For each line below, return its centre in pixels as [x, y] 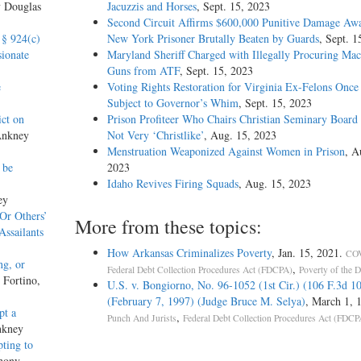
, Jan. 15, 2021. [308, 253]
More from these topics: [168, 227]
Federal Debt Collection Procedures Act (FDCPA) [199, 270]
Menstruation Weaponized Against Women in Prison [226, 151]
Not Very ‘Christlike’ [155, 135]
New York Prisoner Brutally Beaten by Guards [213, 39]
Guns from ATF [143, 71]
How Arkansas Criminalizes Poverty [189, 253]
